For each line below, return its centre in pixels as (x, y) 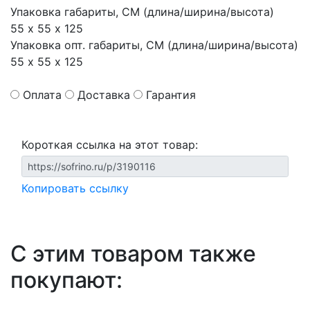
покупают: (66, 280)
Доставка (104, 95)
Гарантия (171, 95)
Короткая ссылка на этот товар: (110, 145)
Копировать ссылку (75, 188)
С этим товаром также (133, 254)
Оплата (42, 95)
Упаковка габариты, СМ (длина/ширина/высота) (142, 12)
